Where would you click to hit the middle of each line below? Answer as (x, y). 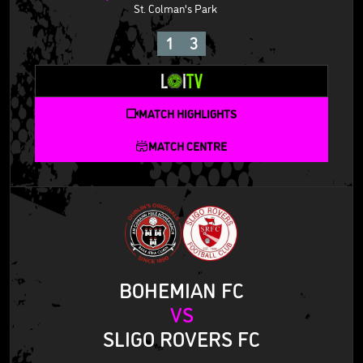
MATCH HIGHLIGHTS (188, 113)
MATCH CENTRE (188, 145)
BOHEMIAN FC (181, 289)
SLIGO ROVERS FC (181, 337)
